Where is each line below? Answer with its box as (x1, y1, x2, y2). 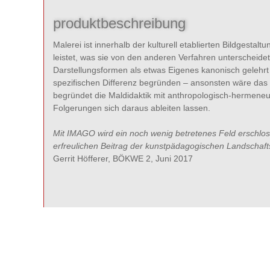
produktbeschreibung (53, 15, 186, 31)
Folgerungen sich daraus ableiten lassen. (53, 103, 210, 113)
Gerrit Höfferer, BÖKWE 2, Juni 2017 (53, 154, 193, 163)
